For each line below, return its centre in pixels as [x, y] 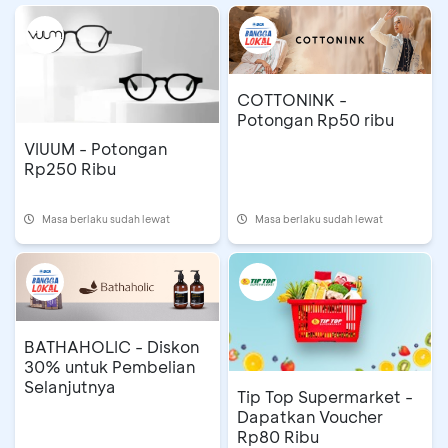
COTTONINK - [291, 99]
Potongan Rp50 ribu [315, 119]
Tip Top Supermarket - [324, 396]
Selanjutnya [70, 386]
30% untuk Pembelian [109, 366]
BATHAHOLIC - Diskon [111, 346]
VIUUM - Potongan [95, 149]
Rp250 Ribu [70, 169]
